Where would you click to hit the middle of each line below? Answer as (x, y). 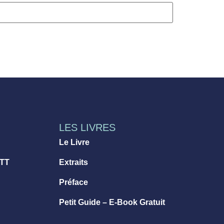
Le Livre (74, 142)
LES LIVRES (87, 128)
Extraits (73, 162)
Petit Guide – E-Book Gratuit (112, 202)
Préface (73, 182)
